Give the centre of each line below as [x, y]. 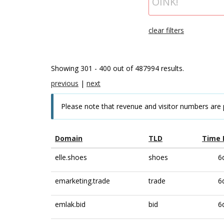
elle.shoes [71, 157]
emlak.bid [70, 204]
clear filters [166, 30]
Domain [69, 138]
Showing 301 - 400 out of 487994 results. [117, 68]
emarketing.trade [82, 181]
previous [65, 83]
